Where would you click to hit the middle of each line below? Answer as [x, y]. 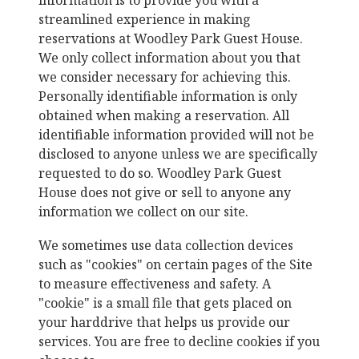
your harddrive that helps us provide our [164, 322]
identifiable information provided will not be [176, 135]
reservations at [85, 38]
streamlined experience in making [145, 19]
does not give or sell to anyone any [184, 192]
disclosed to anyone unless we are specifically [178, 154]
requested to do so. [98, 173]
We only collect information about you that [169, 58]
